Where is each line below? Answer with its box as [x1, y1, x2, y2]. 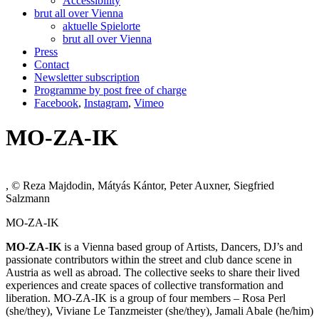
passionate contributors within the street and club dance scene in [6, 253, 292, 266]
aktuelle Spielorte [63, 20, 140, 32]
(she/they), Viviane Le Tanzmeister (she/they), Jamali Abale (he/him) [6, 304, 313, 317]
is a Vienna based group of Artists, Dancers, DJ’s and [61, 240, 303, 253]
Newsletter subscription [34, 71, 140, 83]
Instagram [84, 97, 128, 109]
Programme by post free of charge [34, 84, 187, 96]
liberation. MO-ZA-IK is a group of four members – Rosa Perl [6, 291, 286, 304]
